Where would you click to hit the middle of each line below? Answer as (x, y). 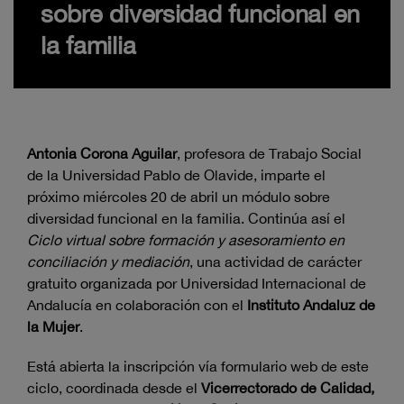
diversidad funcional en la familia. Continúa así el (186, 219)
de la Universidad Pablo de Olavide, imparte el (176, 175)
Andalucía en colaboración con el (137, 305)
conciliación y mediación (108, 262)
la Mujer (53, 327)
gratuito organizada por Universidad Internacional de (197, 284)
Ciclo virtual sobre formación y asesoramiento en (186, 240)
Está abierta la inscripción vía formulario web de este (198, 367)
